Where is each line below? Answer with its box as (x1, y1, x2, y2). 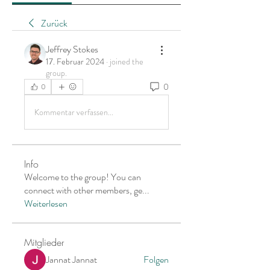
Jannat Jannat (46, 253, 97, 266)
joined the (110, 55, 143, 67)
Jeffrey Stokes (46, 42, 98, 56)
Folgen (143, 253, 169, 266)
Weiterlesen (24, 196, 67, 210)
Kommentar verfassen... (34, 105, 113, 118)
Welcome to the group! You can (24, 170, 141, 184)
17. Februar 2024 (46, 55, 104, 67)
